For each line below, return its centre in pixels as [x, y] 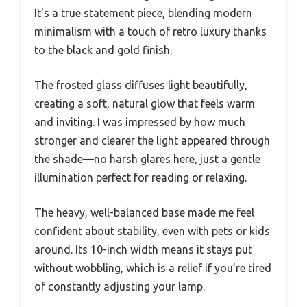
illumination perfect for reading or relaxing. [140, 178]
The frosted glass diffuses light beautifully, [141, 85]
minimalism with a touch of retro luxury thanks [150, 32]
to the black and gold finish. [103, 50]
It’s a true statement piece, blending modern [143, 13]
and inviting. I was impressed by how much [140, 122]
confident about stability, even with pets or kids [152, 231]
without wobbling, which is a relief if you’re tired [153, 268]
